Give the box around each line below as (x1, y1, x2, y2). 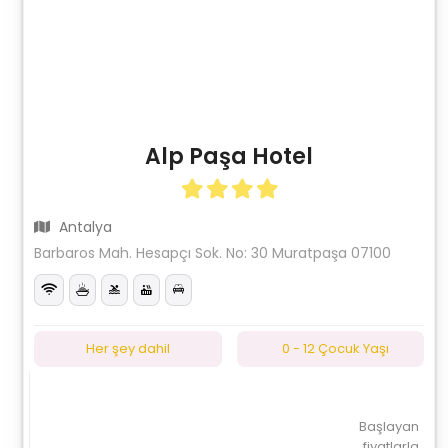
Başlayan (358, 417, 419, 436)
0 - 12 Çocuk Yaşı (281, 339, 389, 358)
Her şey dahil (85, 339, 170, 358)
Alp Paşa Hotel (144, 141, 313, 172)
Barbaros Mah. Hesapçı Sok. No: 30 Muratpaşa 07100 (34, 243, 392, 263)
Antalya (55, 217, 113, 237)
